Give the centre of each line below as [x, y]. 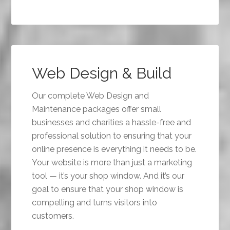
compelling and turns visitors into [95, 203]
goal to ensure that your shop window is [108, 189]
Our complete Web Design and [91, 96]
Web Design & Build [102, 73]
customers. [53, 216]
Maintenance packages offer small [97, 109]
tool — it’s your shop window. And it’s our [108, 176]
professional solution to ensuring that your [112, 136]
